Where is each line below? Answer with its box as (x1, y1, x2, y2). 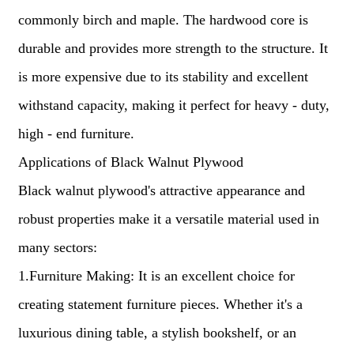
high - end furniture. (17, 126, 134, 141)
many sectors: (17, 239, 97, 255)
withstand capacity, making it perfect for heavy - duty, (17, 97, 330, 113)
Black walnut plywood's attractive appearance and (17, 183, 305, 198)
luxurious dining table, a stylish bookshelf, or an (17, 325, 296, 341)
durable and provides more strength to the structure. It (17, 40, 328, 56)
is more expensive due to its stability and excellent (17, 69, 308, 85)
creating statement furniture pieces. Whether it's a (17, 296, 303, 312)
